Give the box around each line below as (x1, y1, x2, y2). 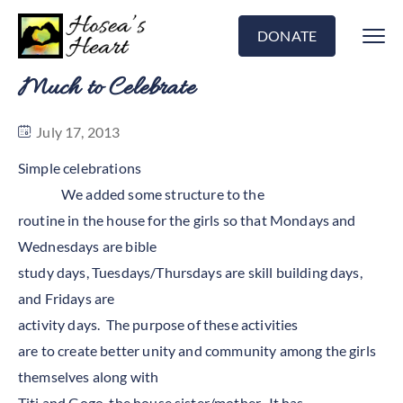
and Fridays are (18, 290, 115, 307)
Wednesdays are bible (18, 237, 157, 255)
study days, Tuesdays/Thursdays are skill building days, (18, 264, 363, 281)
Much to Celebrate (18, 72, 195, 106)
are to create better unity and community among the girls (18, 342, 376, 359)
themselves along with (18, 368, 159, 385)
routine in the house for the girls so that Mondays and (18, 211, 356, 228)
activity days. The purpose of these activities (18, 316, 299, 333)
